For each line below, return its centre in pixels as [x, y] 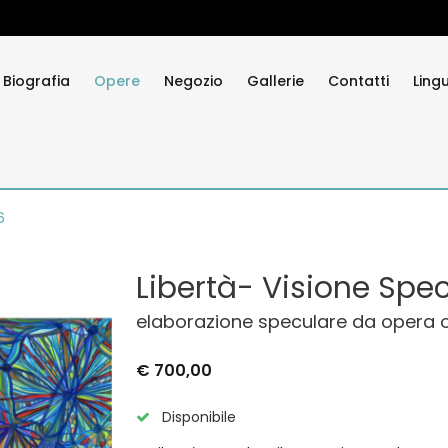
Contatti [358, 81]
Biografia [36, 81]
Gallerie [275, 81]
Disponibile [197, 417]
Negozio [193, 81]
